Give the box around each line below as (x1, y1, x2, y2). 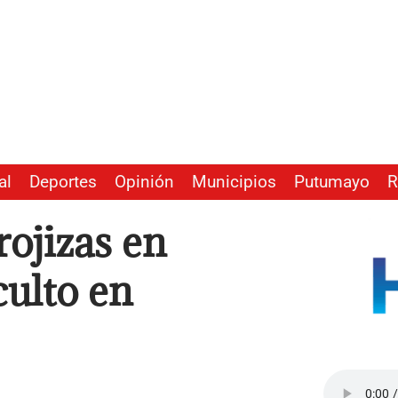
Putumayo (294, 172, 370, 193)
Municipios (192, 172, 276, 193)
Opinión (115, 172, 174, 193)
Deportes (29, 172, 97, 193)
